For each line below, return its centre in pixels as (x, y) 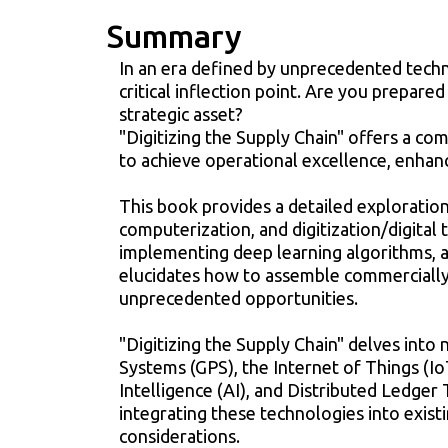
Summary (174, 35)
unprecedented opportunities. (238, 297)
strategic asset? (181, 113)
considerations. (179, 435)
